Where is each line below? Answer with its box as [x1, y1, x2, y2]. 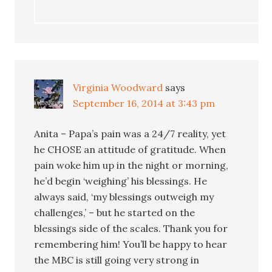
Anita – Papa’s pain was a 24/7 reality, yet [34, 127, 226, 140]
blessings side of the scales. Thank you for [34, 222, 228, 234]
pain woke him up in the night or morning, [34, 158, 229, 171]
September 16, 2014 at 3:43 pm [73, 97, 216, 109]
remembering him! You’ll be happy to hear [34, 237, 228, 250]
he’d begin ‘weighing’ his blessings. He [34, 174, 208, 187]
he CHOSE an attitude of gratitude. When [34, 143, 226, 155]
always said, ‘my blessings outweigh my [34, 190, 214, 203]
